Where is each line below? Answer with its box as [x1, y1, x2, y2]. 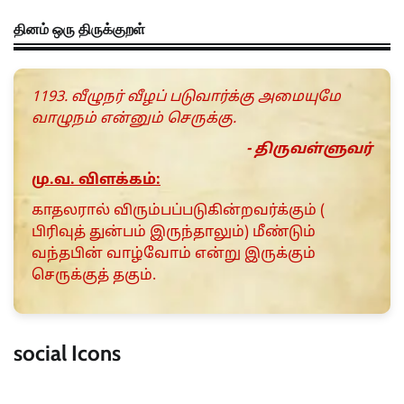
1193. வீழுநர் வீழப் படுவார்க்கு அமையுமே [32, 87, 341, 106]
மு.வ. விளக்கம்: [32, 170, 161, 189]
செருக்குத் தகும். [32, 266, 156, 285]
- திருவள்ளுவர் [246, 140, 372, 159]
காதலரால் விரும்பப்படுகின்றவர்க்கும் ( [32, 201, 325, 220]
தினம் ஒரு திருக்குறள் [14, 19, 145, 38]
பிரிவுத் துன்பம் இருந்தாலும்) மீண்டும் [32, 223, 316, 242]
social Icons [14, 339, 121, 366]
